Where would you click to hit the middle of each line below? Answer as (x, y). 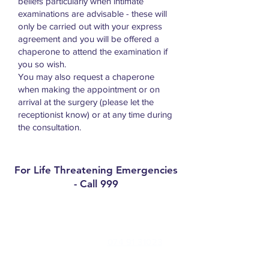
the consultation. (50, 127)
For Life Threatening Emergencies (96, 170)
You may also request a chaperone (86, 77)
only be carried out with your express (90, 26)
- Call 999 (96, 184)
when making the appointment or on (89, 89)
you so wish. (42, 64)
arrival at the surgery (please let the (86, 102)
